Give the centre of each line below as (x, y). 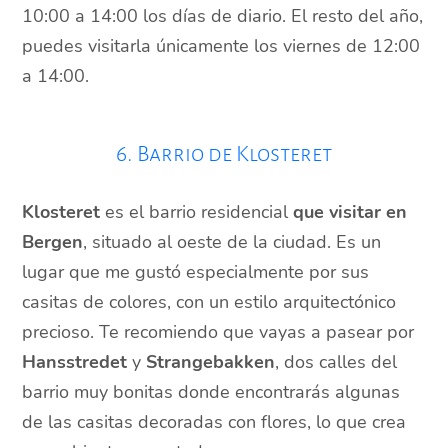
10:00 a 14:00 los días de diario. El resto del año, (223, 16)
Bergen (53, 242)
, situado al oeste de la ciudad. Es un (232, 242)
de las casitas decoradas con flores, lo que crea (214, 422)
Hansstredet (75, 362)
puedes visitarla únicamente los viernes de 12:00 (221, 46)
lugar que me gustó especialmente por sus (196, 272)
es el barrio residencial (197, 212)
